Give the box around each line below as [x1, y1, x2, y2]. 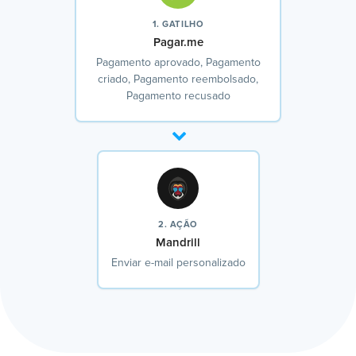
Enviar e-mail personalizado [110, 257, 246, 269]
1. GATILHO [152, 20, 204, 29]
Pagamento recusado [126, 91, 230, 103]
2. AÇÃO [158, 220, 198, 230]
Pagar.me [153, 37, 203, 49]
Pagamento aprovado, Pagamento [95, 57, 261, 69]
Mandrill [156, 237, 200, 250]
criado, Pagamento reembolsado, [98, 74, 258, 86]
